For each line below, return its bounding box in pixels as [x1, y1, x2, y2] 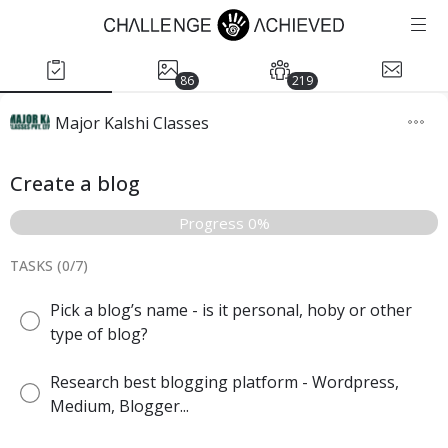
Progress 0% [178, 212, 270, 233]
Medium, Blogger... [50, 395, 189, 417]
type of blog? [50, 323, 148, 345]
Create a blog [10, 170, 140, 197]
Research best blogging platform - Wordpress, [50, 371, 399, 393]
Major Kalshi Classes [55, 112, 209, 134]
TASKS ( [10, 256, 62, 275]
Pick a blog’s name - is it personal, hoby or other [50, 299, 412, 321]
